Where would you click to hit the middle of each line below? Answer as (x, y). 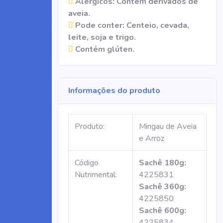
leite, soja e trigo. (102, 37)
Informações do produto (114, 91)
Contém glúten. (104, 49)
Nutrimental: (96, 175)
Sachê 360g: (163, 187)
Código (87, 163)
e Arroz (152, 138)
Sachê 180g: (163, 163)
